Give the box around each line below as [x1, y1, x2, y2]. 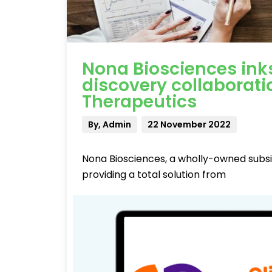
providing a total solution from [82, 168, 226, 182]
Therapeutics [82, 90, 197, 114]
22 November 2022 [148, 118, 231, 131]
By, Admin [88, 118, 131, 131]
